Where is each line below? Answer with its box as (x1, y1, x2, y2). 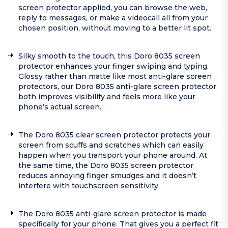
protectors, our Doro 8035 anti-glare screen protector (18, 82, 216, 92)
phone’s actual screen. (18, 102, 101, 112)
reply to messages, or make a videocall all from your (18, 13, 208, 23)
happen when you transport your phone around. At (18, 151, 207, 160)
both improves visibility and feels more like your (18, 92, 195, 102)
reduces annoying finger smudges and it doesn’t (18, 171, 196, 181)
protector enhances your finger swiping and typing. (18, 62, 209, 71)
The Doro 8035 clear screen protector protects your (18, 130, 210, 140)
